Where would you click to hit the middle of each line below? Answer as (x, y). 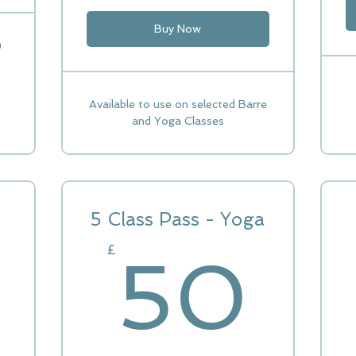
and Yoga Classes (178, 121)
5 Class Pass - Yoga (178, 219)
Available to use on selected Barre (178, 104)
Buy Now (178, 29)
